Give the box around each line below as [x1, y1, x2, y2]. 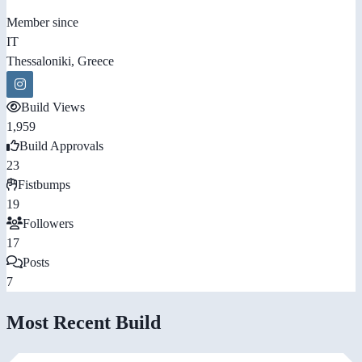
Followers [23, 216, 74, 230]
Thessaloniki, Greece [6, 53, 114, 68]
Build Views [21, 99, 85, 114]
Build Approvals [19, 138, 103, 153]
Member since [6, 15, 78, 29]
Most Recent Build [6, 311, 161, 333]
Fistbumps [18, 177, 70, 192]
